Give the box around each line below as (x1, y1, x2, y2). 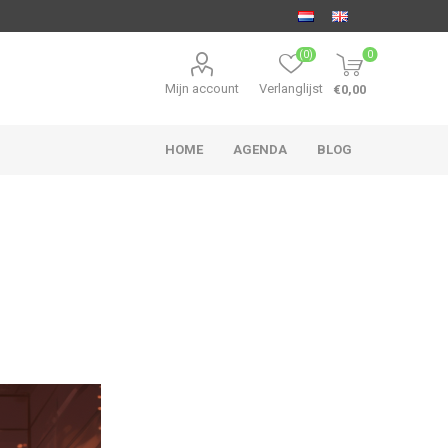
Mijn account (165, 81, 240, 96)
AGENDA (233, 141, 288, 157)
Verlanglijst (259, 81, 324, 96)
